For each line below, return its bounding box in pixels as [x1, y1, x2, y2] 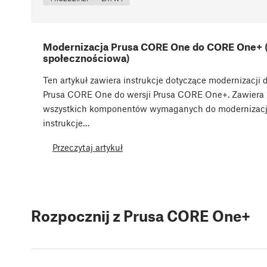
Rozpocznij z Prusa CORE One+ [31, 206, 250, 225]
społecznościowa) [43, 51, 130, 64]
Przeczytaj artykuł [52, 142, 123, 153]
